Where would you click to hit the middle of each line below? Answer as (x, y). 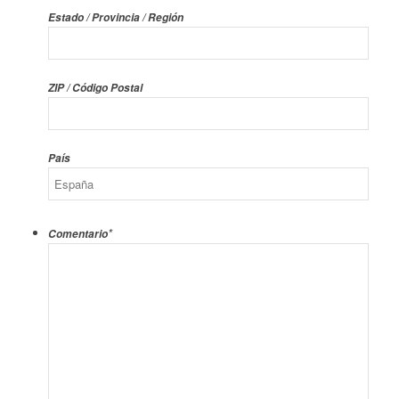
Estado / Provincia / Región (115, 18)
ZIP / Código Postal (95, 88)
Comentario (77, 234)
